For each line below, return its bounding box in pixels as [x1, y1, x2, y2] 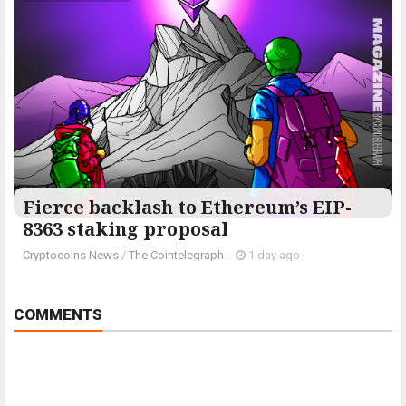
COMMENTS [14, 305, 102, 324]
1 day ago [246, 248, 300, 263]
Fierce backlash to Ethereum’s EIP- [23, 195, 352, 220]
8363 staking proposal [23, 217, 228, 242]
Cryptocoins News [23, 248, 119, 263]
